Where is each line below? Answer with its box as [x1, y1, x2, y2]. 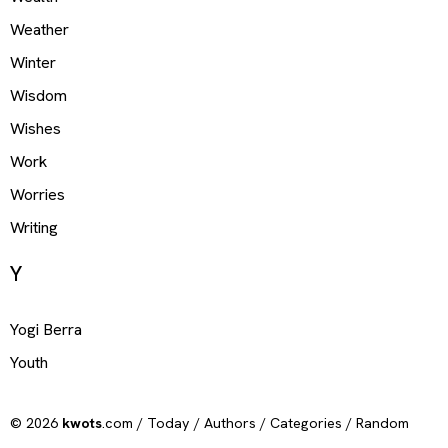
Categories [270, 413, 342, 432]
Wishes [10, 117, 61, 139]
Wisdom [10, 84, 67, 106]
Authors [204, 413, 256, 432]
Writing [10, 216, 58, 238]
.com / [102, 413, 147, 432]
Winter [10, 51, 56, 73]
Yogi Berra [10, 319, 82, 341]
